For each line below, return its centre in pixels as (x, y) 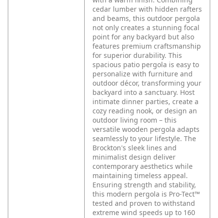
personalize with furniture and (143, 74)
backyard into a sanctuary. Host (144, 92)
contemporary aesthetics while (143, 166)
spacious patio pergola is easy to (146, 65)
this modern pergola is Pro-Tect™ (146, 194)
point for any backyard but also (143, 37)
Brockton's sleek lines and (135, 148)
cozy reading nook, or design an (145, 111)
